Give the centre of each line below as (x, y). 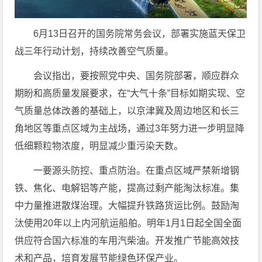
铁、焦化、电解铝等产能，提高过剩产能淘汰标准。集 (127, 188)
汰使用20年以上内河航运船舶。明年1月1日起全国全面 (128, 223)
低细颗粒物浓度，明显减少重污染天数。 (99, 146)
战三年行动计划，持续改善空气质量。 (94, 51)
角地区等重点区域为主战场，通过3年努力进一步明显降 (130, 129)
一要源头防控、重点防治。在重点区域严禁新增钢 (137, 171)
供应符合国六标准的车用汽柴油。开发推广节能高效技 (127, 241)
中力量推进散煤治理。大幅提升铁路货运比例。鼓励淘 (127, 206)
